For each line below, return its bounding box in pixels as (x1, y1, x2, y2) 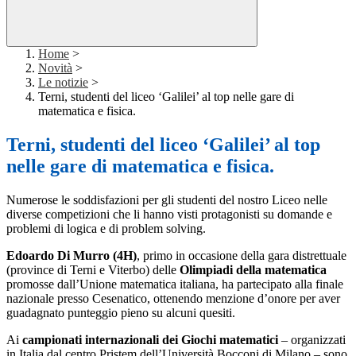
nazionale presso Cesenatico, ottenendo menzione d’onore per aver (6, 292, 340, 306)
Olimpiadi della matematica (180, 263, 327, 277)
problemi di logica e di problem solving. (6, 222, 206, 236)
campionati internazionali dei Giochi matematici (22, 333, 278, 347)
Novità (38, 61, 72, 75)
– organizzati (278, 333, 346, 347)
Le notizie (38, 75, 88, 90)
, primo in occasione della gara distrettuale (137, 249, 346, 263)
